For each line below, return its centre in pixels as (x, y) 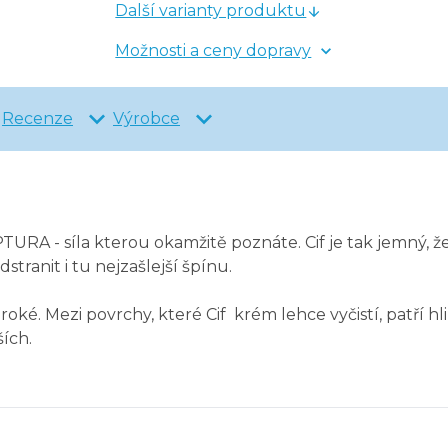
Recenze (37, 119)
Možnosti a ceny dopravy (213, 51)
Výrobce (146, 119)
